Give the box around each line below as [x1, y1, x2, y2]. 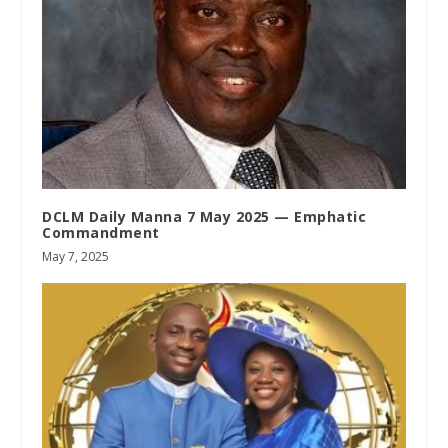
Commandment [42, 222, 160, 242]
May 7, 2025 [42, 247, 110, 265]
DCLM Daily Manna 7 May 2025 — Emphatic [42, 206, 367, 226]
